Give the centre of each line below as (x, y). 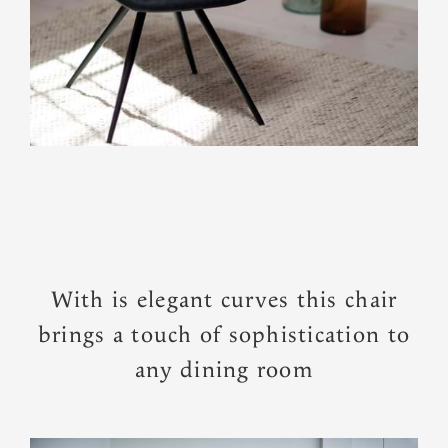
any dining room (224, 370)
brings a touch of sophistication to (224, 335)
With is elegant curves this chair (224, 300)
